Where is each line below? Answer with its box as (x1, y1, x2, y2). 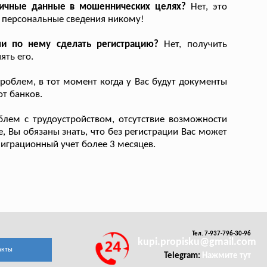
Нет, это (186, 2, 227, 13)
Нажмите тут (202, 251, 252, 260)
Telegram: (164, 251, 203, 260)
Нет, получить (158, 39, 227, 50)
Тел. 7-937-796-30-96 (192, 231, 252, 238)
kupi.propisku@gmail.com (137, 237, 256, 249)
